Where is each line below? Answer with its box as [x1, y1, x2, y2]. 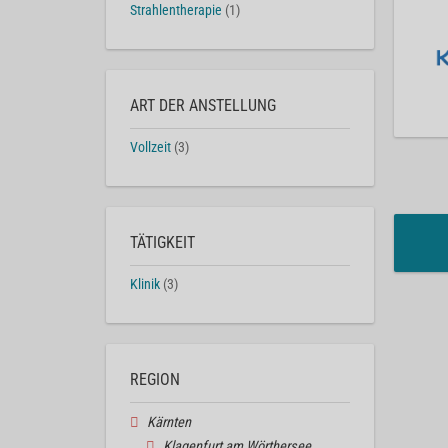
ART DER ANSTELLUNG [130, 96, 276, 116]
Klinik [130, 275, 160, 293]
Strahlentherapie [130, 2, 222, 20]
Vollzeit [130, 139, 171, 157]
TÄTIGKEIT [130, 232, 195, 252]
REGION [130, 369, 180, 389]
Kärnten [146, 413, 191, 431]
